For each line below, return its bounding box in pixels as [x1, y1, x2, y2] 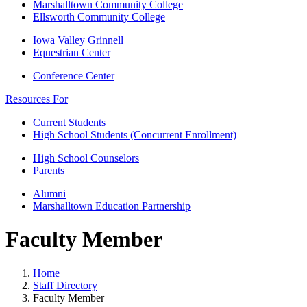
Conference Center [33, 70, 114, 82]
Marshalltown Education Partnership [33, 200, 191, 212]
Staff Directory [33, 279, 97, 291]
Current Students [33, 116, 106, 128]
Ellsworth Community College [33, 11, 165, 23]
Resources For [5, 93, 68, 105]
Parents [33, 164, 64, 176]
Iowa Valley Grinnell [33, 34, 123, 46]
